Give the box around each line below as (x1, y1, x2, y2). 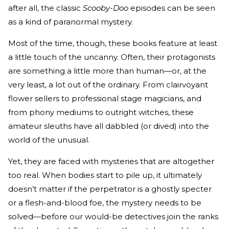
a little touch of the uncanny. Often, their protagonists (8, 52, 215, 62)
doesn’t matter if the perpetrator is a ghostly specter (8, 184, 212, 194)
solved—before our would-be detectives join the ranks (8, 211, 218, 221)
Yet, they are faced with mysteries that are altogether (8, 156, 214, 166)
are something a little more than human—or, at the (8, 65, 207, 76)
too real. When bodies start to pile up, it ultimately (8, 170, 202, 180)
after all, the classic (8, 3, 83, 13)
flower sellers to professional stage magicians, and (8, 93, 201, 103)
